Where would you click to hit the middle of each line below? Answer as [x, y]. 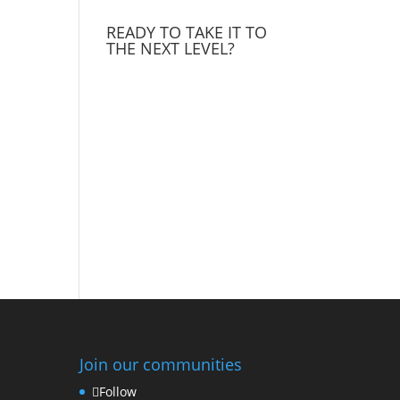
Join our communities [161, 365]
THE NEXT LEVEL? [171, 49]
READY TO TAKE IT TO [187, 33]
